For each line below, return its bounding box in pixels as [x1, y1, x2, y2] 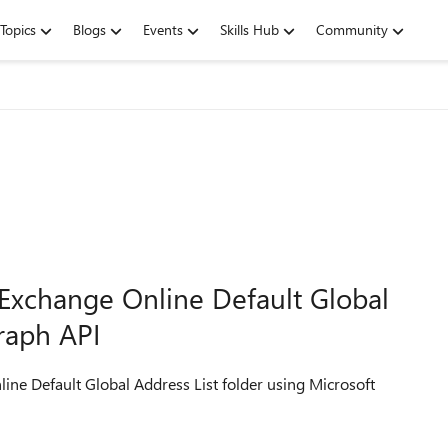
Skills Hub [220, 20, 279, 39]
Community [316, 20, 388, 39]
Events [143, 20, 183, 39]
